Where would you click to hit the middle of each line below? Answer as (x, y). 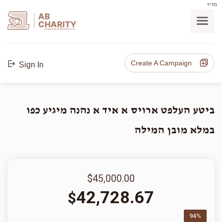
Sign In (30, 65)
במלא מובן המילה (174, 130)
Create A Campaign (164, 63)
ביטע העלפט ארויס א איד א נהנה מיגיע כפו (120, 111)
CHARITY (57, 24)
